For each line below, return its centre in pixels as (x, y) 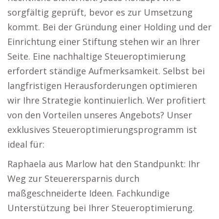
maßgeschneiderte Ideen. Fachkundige (88, 193)
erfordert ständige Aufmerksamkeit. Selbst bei (106, 71)
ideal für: (26, 144)
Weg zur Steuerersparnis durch (73, 178)
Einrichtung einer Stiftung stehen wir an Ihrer (104, 42)
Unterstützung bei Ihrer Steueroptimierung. (101, 208)
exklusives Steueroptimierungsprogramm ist (102, 130)
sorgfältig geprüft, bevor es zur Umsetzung (100, 12)
